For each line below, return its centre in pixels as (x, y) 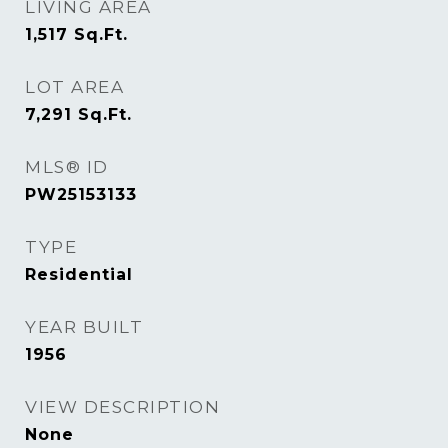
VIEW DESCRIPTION (122, 407)
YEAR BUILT (84, 327)
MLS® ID (67, 167)
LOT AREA (74, 87)
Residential (79, 274)
